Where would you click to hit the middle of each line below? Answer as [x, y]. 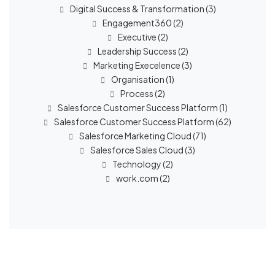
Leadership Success [137, 51]
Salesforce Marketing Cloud [135, 136]
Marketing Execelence [137, 65]
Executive [137, 37]
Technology [137, 164]
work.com [137, 178]
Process [137, 93]
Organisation [138, 79]
